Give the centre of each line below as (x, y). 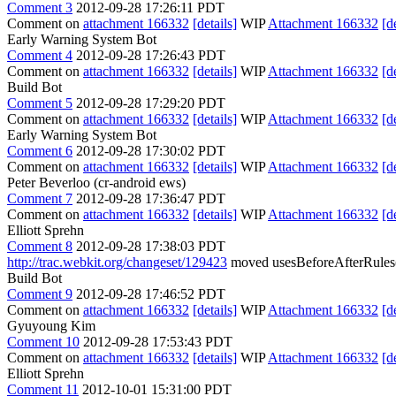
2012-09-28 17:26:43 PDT (151, 55)
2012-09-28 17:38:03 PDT (151, 246)
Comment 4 (40, 55)
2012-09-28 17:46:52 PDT (151, 294)
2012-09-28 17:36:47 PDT (151, 198)
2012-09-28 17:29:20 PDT (151, 103)
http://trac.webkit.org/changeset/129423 (117, 262)
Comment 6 (40, 151)
